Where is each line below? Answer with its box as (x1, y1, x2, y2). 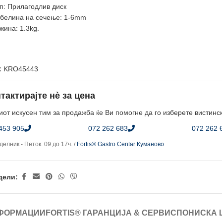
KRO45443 (3, 65, 39, 73)
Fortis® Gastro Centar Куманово (77, 141, 165, 148)
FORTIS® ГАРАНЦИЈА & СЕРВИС (45, 209, 176, 217)
